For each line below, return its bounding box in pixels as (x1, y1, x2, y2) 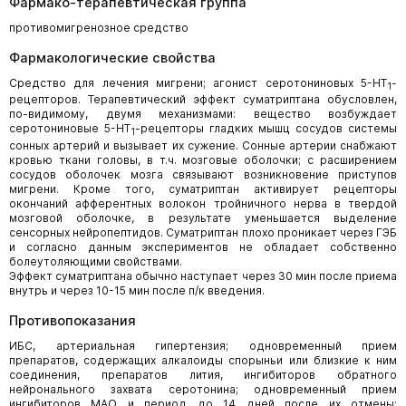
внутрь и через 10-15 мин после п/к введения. (9, 283, 265, 297)
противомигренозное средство (9, 21, 188, 34)
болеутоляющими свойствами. (9, 254, 182, 268)
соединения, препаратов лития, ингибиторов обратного (9, 367, 397, 382)
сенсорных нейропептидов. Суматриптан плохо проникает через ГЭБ (9, 225, 397, 239)
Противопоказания (9, 312, 136, 328)
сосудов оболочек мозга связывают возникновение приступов (9, 167, 397, 181)
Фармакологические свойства (9, 50, 216, 65)
